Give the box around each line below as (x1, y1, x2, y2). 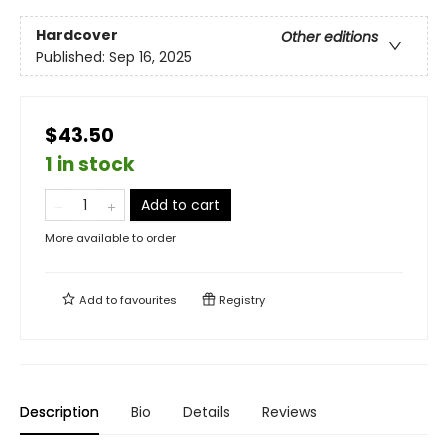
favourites (120, 292, 177, 309)
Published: (36, 46, 109, 67)
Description (20, 402, 99, 423)
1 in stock (45, 151, 135, 179)
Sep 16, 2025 (109, 46, 192, 67)
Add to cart (141, 195, 220, 216)
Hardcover (36, 24, 118, 45)
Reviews (262, 402, 317, 423)
